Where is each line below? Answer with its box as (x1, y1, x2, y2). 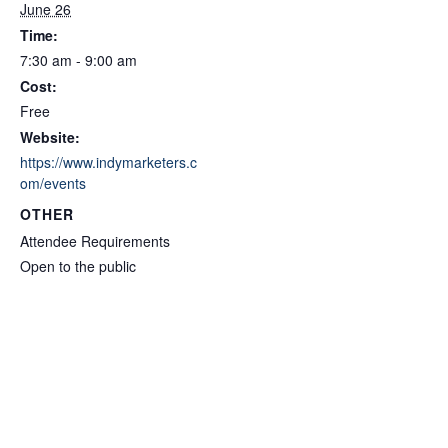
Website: (20, 126, 80, 147)
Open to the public (20, 255, 136, 276)
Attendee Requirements (20, 230, 170, 251)
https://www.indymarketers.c (20, 151, 197, 172)
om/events (20, 172, 86, 193)
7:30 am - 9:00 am (20, 49, 137, 70)
